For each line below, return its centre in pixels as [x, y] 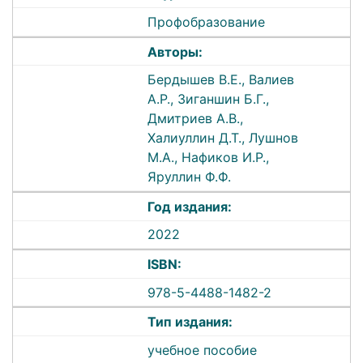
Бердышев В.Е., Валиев [221, 80]
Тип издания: [190, 322]
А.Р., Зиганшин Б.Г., [209, 99]
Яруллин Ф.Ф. [190, 177]
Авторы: [175, 51]
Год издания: [190, 206]
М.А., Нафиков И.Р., [209, 158]
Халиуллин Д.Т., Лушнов [223, 138]
